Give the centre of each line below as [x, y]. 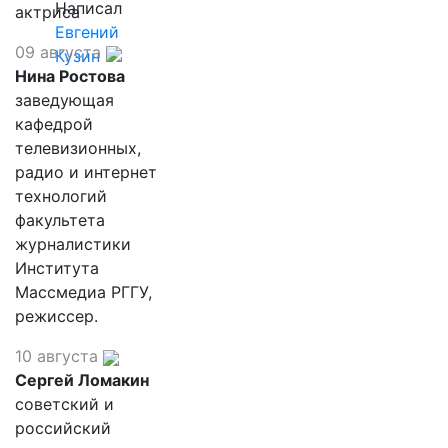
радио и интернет [86, 172]
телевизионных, [78, 148]
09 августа [58, 52]
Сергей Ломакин [82, 380]
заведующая [64, 100]
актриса [47, 12]
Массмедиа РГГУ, [83, 292]
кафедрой [54, 124]
